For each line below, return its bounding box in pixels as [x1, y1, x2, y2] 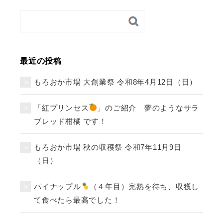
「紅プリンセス [34, 103, 89, 112]
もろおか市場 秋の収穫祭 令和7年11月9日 [34, 142, 182, 151]
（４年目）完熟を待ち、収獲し [89, 182, 200, 191]
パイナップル [34, 182, 81, 191]
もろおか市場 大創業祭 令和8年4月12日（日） [34, 77, 197, 86]
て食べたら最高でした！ [34, 195, 120, 204]
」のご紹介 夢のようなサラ [97, 103, 200, 112]
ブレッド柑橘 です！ [34, 116, 107, 125]
